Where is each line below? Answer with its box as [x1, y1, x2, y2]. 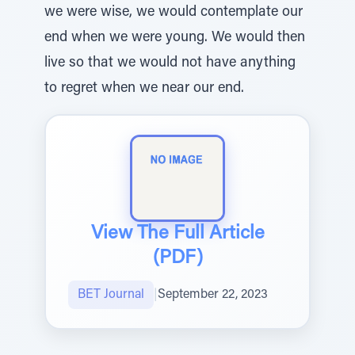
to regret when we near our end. [44, 82, 244, 96]
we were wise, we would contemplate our [44, 6, 303, 20]
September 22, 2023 [158, 288, 268, 301]
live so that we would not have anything [44, 56, 296, 71]
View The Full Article [90, 224, 265, 243]
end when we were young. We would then [44, 31, 305, 45]
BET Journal [78, 288, 144, 301]
